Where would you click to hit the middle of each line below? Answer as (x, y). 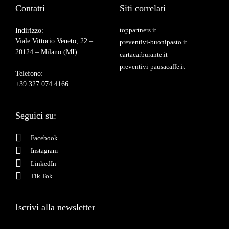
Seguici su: (36, 116)
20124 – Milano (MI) (46, 52)
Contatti (30, 8)
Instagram (44, 150)
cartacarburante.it (144, 54)
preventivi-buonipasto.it (153, 42)
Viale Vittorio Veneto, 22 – (54, 41)
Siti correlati (143, 8)
